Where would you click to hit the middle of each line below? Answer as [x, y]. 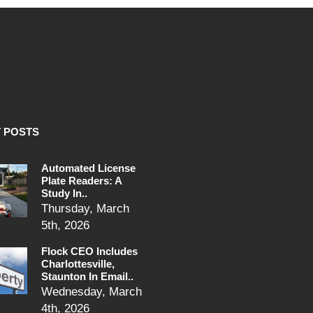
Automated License [88, 168]
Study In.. [64, 193]
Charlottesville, [78, 264]
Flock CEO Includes [89, 251]
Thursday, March [85, 208]
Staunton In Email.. [87, 276]
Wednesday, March [92, 291]
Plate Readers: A [81, 181]
